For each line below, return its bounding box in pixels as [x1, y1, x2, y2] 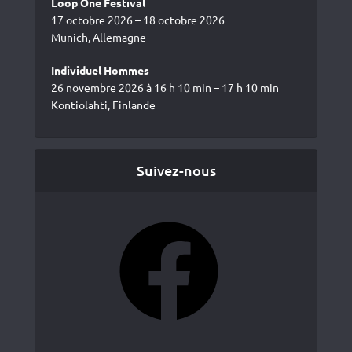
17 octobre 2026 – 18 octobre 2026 [51, 13, 225, 27]
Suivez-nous [136, 161, 216, 180]
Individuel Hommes [51, 63, 149, 78]
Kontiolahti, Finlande [51, 97, 156, 112]
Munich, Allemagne [51, 30, 146, 45]
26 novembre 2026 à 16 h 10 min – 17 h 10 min [51, 80, 279, 95]
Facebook [50, 213, 97, 228]
